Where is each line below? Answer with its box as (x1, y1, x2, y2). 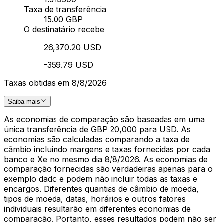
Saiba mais (8, 98, 40, 105)
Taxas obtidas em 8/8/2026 (4, 77, 107, 88)
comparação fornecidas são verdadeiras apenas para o (4, 164, 213, 174)
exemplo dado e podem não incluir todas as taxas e (4, 174, 197, 184)
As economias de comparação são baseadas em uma (4, 114, 205, 124)
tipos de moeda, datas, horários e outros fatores (4, 194, 186, 204)
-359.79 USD (44, 59, 93, 70)
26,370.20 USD (44, 42, 101, 52)
